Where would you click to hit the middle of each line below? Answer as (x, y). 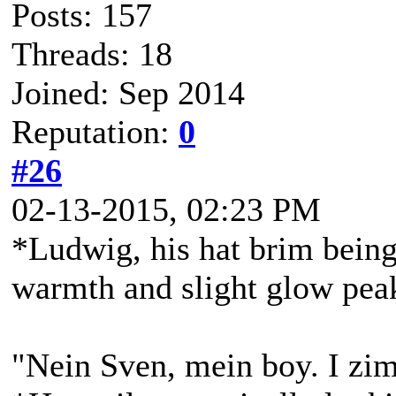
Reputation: (95, 132)
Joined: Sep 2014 (128, 93)
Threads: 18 (92, 54)
